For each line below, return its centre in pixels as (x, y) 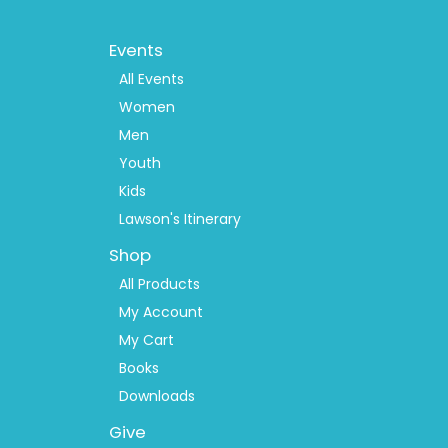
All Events (152, 78)
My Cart (147, 339)
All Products (160, 283)
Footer (127, 38)
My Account (161, 311)
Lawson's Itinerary (180, 218)
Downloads (157, 395)
